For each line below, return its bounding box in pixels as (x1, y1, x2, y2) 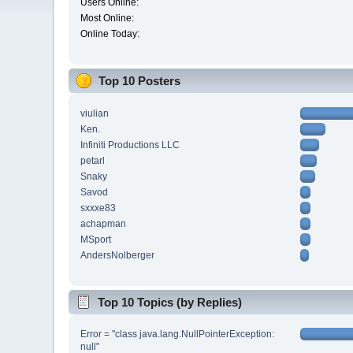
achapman (80, 217, 127, 229)
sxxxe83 (80, 202, 117, 214)
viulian (80, 107, 110, 119)
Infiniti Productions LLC (80, 139, 180, 150)
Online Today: (80, 28, 140, 40)
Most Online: (80, 13, 135, 24)
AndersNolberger (80, 249, 155, 261)
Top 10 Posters (98, 74, 181, 88)
